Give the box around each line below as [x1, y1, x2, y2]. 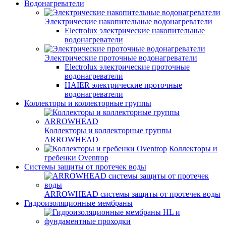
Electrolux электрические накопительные [65, 26, 205, 35]
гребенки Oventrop [44, 153, 108, 162]
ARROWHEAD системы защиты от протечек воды [44, 190, 220, 198]
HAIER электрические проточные [65, 81, 182, 89]
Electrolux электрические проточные [65, 63, 190, 71]
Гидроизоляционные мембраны [24, 199, 133, 207]
